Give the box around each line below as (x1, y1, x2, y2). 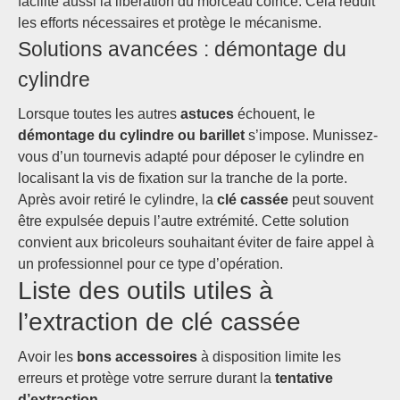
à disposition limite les (197, 349, 341, 364)
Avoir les (18, 349, 77, 364)
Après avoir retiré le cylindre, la (18, 192, 217, 207)
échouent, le (234, 106, 315, 121)
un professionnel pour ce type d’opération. (18, 256, 283, 271)
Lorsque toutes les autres (18, 106, 180, 121)
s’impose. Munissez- (245, 128, 378, 143)
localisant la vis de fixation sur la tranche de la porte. (18, 171, 347, 186)
